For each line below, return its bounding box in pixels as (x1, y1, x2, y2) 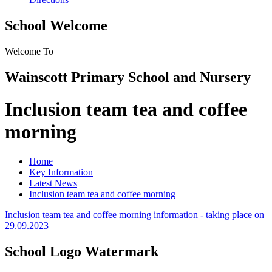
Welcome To (5, 46, 53, 56)
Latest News (29, 178, 77, 189)
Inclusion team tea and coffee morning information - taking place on (5, 209, 264, 220)
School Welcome (5, 17, 107, 33)
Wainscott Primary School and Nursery (5, 69, 251, 85)
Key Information (29, 167, 93, 178)
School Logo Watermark (5, 243, 158, 260)
